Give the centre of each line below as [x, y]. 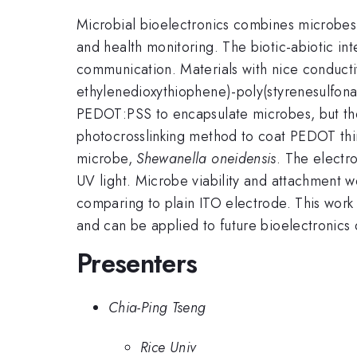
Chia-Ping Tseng [157, 307]
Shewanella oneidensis [206, 158]
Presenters [137, 264]
